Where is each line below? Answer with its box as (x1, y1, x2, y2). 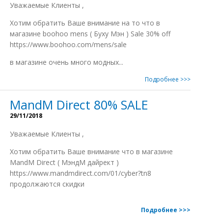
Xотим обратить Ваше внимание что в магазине (10, 147, 173, 156)
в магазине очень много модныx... (10, 57, 123, 67)
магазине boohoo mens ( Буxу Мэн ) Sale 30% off (10, 29, 170, 38)
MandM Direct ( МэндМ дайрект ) (10, 158, 119, 167)
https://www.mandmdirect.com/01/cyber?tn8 (10, 168, 153, 178)
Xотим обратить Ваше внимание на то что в (10, 18, 160, 27)
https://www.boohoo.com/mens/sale (10, 40, 127, 49)
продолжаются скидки (10, 179, 84, 189)
